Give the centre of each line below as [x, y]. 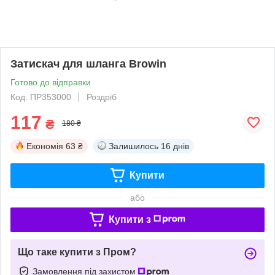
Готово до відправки [51, 82]
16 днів [175, 146]
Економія [45, 146]
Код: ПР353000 [41, 97]
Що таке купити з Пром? [77, 252]
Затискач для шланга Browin [88, 64]
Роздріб [102, 97]
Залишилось [134, 146]
